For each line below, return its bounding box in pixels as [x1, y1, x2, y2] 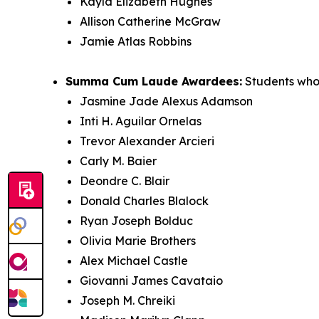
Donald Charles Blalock [80, 194, 209, 209]
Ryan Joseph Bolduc [80, 214, 193, 229]
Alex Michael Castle [80, 253, 188, 268]
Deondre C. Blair [80, 174, 169, 189]
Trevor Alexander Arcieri [80, 134, 214, 149]
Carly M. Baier [80, 154, 157, 169]
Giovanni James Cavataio [80, 273, 223, 288]
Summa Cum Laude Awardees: [66, 74, 242, 89]
